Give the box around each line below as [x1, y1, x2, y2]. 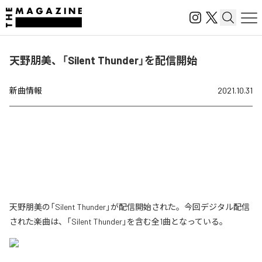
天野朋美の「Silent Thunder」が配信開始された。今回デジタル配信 [9, 202, 250, 212]
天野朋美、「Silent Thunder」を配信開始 [9, 54, 197, 67]
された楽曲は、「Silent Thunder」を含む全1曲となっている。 [9, 216, 227, 226]
